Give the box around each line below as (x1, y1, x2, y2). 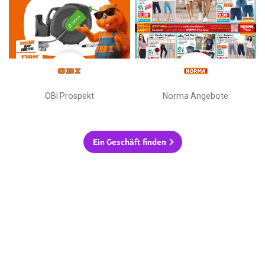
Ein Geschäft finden (92, 136, 166, 147)
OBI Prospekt (44, 91, 94, 101)
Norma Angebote (163, 91, 229, 101)
